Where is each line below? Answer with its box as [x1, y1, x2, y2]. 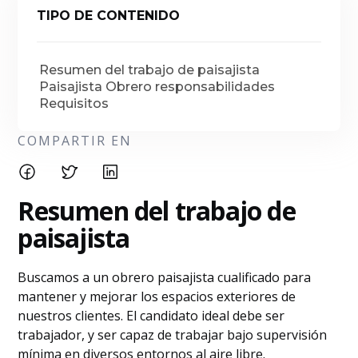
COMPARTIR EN [18, 132, 133, 149]
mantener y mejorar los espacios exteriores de [18, 288, 296, 305]
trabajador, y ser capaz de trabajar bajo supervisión [18, 326, 328, 344]
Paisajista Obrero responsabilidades [39, 79, 276, 94]
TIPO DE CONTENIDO [37, 8, 181, 23]
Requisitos [39, 96, 109, 111]
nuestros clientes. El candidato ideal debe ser [18, 307, 285, 324]
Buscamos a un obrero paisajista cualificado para [18, 268, 312, 286]
